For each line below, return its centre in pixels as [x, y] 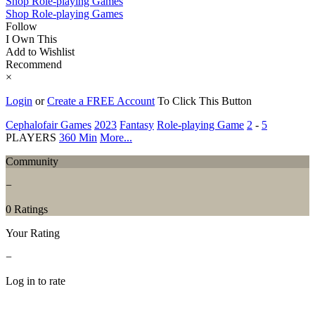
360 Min [78, 137]
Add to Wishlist [40, 51]
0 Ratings [27, 209]
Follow [21, 26]
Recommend [34, 64]
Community [32, 161]
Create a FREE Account [101, 101]
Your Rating [33, 233]
